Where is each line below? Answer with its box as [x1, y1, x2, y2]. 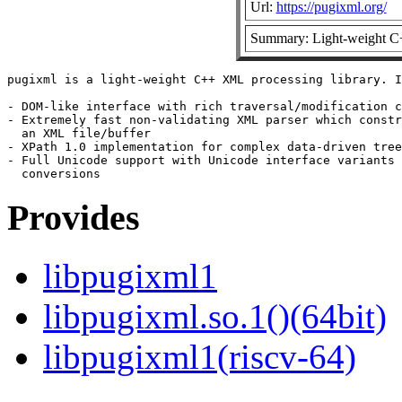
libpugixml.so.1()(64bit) [43, 297, 387, 336]
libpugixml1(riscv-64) [43, 337, 356, 377]
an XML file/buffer [7, 126, 151, 140]
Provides [7, 197, 140, 239]
